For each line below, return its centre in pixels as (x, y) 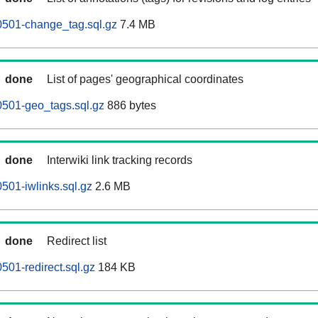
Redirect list (77, 241)
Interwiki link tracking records (120, 160)
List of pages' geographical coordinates (145, 79)
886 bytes (130, 106)
